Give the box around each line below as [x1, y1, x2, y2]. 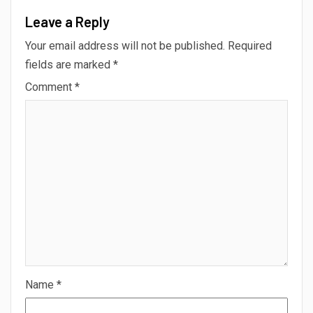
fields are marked [25, 57, 113, 71]
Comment [25, 80, 75, 94]
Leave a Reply [25, 13, 110, 30]
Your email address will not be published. [25, 38, 225, 52]
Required [228, 38, 272, 52]
